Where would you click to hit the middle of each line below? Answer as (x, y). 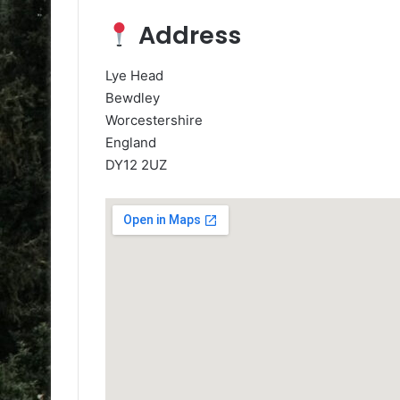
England (131, 142)
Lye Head (134, 75)
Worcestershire (154, 120)
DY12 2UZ (136, 164)
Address (187, 36)
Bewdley (133, 97)
